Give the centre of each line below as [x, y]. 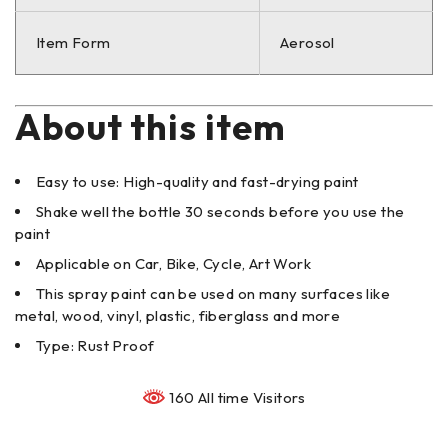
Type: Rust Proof [95, 345]
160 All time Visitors [236, 397]
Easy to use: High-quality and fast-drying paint [197, 181]
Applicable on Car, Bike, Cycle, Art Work [173, 263]
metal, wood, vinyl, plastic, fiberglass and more [178, 315]
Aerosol [307, 42]
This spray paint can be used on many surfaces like [213, 293]
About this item [150, 126]
